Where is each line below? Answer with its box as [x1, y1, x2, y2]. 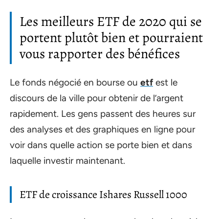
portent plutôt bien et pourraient [20, 28, 203, 47]
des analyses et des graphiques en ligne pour [10, 124, 195, 135]
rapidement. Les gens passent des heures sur [10, 108, 196, 119]
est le [153, 77, 177, 88]
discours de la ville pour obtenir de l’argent [10, 92, 183, 104]
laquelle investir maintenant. [10, 155, 125, 166]
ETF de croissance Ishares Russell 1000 [20, 187, 187, 202]
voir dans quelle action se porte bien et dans [10, 139, 192, 151]
